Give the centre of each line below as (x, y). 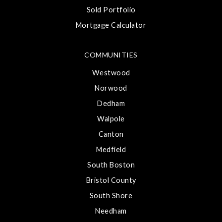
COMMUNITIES (111, 55)
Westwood (111, 73)
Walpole (111, 119)
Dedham (111, 103)
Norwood (111, 88)
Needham (111, 211)
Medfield (111, 149)
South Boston (111, 165)
